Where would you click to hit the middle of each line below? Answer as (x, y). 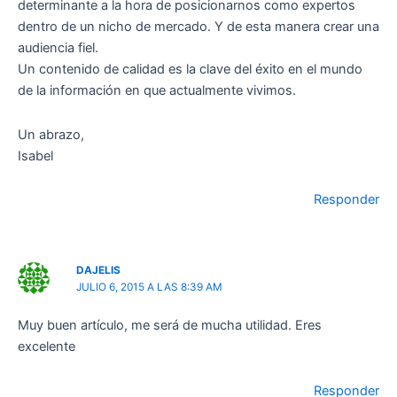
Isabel (35, 156)
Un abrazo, (51, 134)
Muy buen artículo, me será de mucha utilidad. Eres (170, 326)
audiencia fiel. (58, 48)
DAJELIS (99, 270)
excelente (47, 347)
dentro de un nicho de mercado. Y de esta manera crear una (198, 27)
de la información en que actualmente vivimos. (157, 91)
